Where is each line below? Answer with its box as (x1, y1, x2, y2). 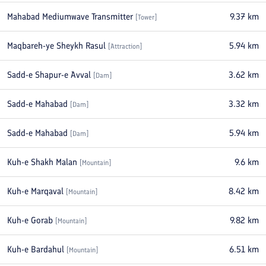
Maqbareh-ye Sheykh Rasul (7, 40, 106, 51)
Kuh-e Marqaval (7, 186, 64, 197)
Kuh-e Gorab (7, 215, 53, 226)
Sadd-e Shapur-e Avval (7, 69, 91, 80)
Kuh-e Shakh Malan (7, 157, 77, 167)
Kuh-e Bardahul (7, 244, 64, 255)
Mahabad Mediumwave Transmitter (7, 11, 133, 22)
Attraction (110, 42, 140, 50)
